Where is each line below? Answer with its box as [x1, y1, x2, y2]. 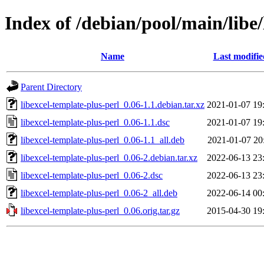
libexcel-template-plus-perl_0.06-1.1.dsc [21, 117, 170, 127]
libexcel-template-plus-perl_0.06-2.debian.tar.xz [21, 152, 197, 163]
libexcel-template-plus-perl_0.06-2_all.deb [21, 187, 177, 198]
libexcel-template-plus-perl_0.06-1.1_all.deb [21, 134, 184, 145]
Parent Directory [21, 81, 82, 92]
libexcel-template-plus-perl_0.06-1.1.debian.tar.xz [21, 99, 204, 110]
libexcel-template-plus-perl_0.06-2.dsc [21, 170, 163, 180]
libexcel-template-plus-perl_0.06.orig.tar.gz [21, 205, 180, 216]
